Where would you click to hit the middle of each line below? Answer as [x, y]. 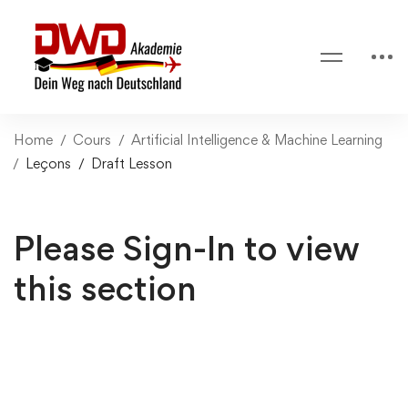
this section [105, 288]
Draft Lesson [132, 163]
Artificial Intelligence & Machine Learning [257, 140]
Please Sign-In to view [187, 248]
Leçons [48, 163]
